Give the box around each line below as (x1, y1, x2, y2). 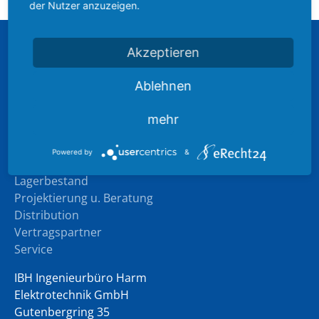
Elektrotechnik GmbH (14, 287, 129, 303)
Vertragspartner (14, 224, 102, 240)
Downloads (14, 110, 75, 126)
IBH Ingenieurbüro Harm (14, 270, 147, 286)
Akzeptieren (127, 45, 199, 60)
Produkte (14, 156, 64, 172)
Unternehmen (14, 76, 90, 92)
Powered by (52, 147, 93, 156)
